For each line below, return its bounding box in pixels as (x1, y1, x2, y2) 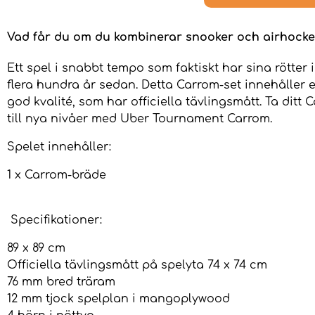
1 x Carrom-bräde (7, 169, 106, 182)
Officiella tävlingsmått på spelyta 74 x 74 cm (7, 259, 267, 272)
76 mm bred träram (7, 276, 115, 289)
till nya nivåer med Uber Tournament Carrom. (7, 112, 272, 126)
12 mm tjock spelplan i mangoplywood (7, 292, 230, 306)
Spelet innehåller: (7, 141, 111, 154)
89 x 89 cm (7, 242, 65, 255)
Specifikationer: (7, 214, 105, 227)
